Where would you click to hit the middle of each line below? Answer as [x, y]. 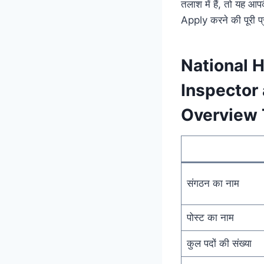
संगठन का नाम [213, 183]
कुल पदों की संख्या [219, 243]
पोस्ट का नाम [210, 217]
